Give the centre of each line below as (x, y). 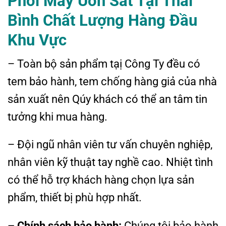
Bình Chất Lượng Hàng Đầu (102, 20)
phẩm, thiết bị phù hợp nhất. (75, 197)
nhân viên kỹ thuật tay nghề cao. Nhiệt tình (110, 162)
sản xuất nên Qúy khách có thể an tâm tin (107, 99)
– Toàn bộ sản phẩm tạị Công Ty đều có (104, 63)
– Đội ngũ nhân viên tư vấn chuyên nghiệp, (110, 145)
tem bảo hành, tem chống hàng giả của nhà (112, 81)
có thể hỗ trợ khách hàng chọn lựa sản (101, 180)
